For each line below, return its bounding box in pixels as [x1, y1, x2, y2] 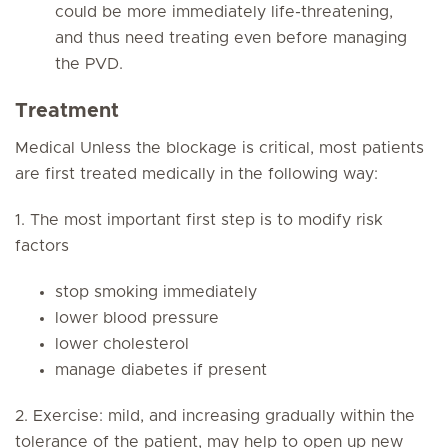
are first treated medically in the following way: [15, 166, 378, 182]
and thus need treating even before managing [55, 30, 407, 46]
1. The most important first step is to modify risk [15, 212, 383, 228]
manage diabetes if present [55, 362, 267, 378]
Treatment [15, 101, 119, 121]
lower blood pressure [55, 310, 219, 326]
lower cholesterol [55, 336, 189, 352]
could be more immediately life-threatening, [55, 4, 393, 20]
